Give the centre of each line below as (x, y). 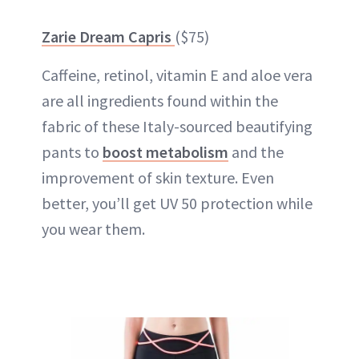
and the (256, 151)
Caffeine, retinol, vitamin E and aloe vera (177, 75)
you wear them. (93, 228)
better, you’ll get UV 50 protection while (177, 203)
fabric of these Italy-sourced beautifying (177, 126)
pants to (72, 151)
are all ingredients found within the (160, 100)
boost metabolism (165, 151)
